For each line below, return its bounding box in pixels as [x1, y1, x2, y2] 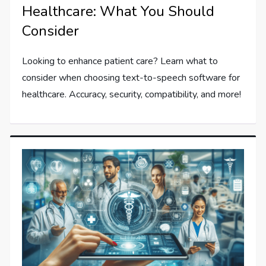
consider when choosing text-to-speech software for [22, 71, 240, 84]
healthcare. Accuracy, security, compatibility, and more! [22, 87, 242, 101]
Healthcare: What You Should [22, 1, 215, 21]
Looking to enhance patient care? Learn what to [22, 54, 218, 68]
